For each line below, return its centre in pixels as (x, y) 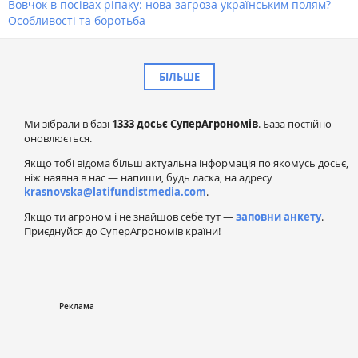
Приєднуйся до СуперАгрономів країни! (122, 231)
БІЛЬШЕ (179, 76)
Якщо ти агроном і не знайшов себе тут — (130, 216)
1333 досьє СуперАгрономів (185, 123)
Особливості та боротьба (77, 20)
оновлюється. (58, 138)
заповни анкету (278, 216)
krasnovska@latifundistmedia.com (115, 191)
